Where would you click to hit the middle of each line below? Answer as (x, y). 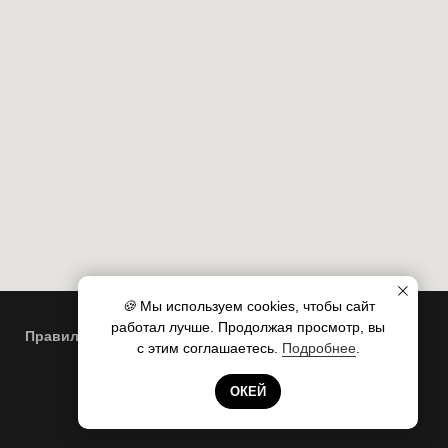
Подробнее (318, 348)
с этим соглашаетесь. (209, 348)
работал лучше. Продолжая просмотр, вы (248, 327)
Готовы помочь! (230, 376)
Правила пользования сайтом (132, 336)
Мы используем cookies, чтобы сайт (257, 306)
